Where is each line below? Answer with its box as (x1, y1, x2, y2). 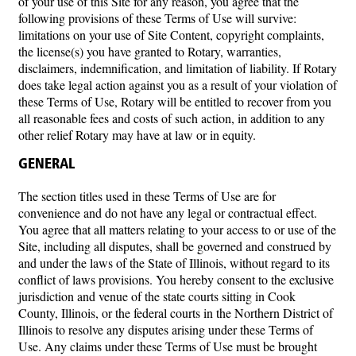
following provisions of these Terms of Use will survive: (18, 9, 296, 26)
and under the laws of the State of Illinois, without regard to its (18, 253, 330, 271)
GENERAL (18, 158, 75, 172)
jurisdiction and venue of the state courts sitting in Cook (18, 287, 296, 304)
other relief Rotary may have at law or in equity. (18, 126, 256, 143)
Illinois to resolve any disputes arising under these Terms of (18, 320, 313, 338)
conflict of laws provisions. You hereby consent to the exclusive (18, 270, 334, 288)
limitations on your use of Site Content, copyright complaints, (18, 25, 324, 43)
